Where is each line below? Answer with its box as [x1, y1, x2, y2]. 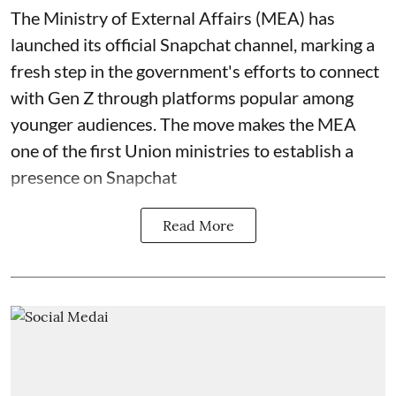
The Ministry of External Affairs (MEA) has [11, 6, 335, 28]
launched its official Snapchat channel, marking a [11, 33, 375, 55]
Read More [162, 216, 234, 234]
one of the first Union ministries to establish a [11, 139, 354, 161]
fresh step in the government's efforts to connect [11, 59, 379, 81]
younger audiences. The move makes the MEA [11, 112, 356, 134]
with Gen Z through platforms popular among [11, 86, 354, 108]
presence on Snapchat [11, 165, 177, 187]
